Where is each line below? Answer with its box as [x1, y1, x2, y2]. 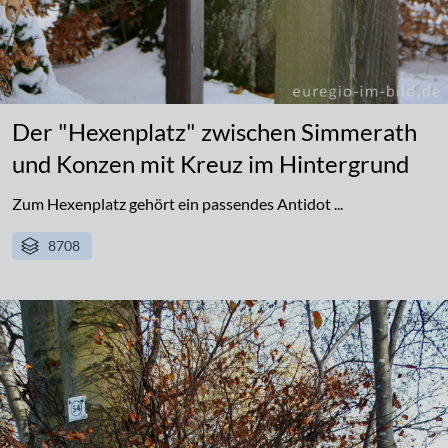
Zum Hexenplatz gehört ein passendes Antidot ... [12, 194, 343, 214]
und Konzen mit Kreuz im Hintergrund [12, 149, 409, 179]
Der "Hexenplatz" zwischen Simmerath [12, 117, 417, 147]
